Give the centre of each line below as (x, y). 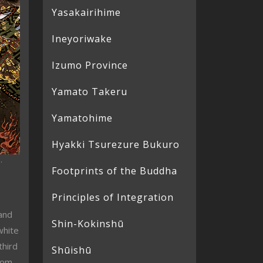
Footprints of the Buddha (114, 171)
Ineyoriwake (82, 39)
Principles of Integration (113, 197)
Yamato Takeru (90, 92)
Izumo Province (90, 65)
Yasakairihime (86, 12)
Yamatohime (82, 118)
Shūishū (72, 250)
